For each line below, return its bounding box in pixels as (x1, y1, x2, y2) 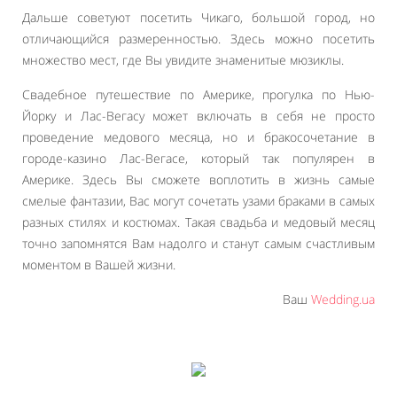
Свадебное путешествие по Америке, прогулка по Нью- (22, 85, 375, 103)
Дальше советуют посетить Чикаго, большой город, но (22, 8, 375, 26)
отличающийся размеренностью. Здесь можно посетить (22, 29, 375, 47)
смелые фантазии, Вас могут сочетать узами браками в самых (22, 191, 375, 209)
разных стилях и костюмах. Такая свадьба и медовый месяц (22, 213, 375, 230)
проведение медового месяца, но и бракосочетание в (22, 128, 375, 145)
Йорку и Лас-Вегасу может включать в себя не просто (22, 106, 375, 124)
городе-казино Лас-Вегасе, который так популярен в (22, 149, 375, 167)
